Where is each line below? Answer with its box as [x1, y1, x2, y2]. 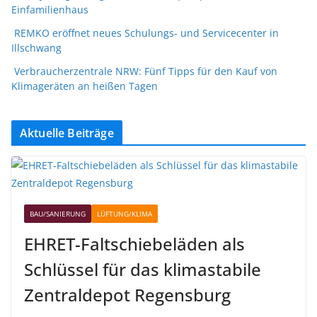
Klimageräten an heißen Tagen [11, 79, 158, 93]
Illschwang [11, 40, 62, 54]
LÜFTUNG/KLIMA [97, 208, 152, 219]
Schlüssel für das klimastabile [24, 257, 261, 281]
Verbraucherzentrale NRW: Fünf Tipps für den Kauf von [14, 64, 277, 78]
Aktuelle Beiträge [20, 125, 114, 141]
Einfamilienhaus [11, 2, 88, 16]
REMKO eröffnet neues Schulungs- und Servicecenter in [14, 25, 279, 40]
